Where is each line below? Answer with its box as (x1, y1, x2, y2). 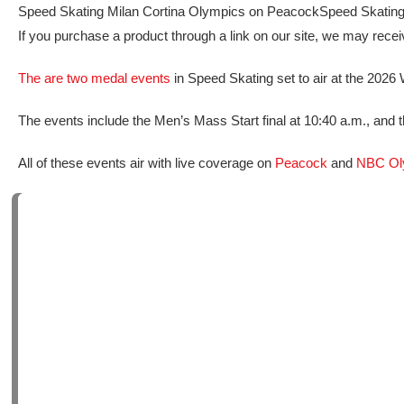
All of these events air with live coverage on (18, 155, 275, 170)
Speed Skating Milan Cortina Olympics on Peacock (18, 4, 319, 19)
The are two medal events (18, 70, 170, 86)
